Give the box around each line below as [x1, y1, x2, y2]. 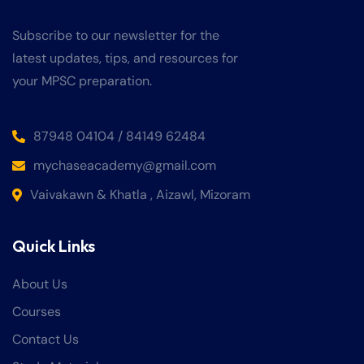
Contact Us [12, 331, 79, 349]
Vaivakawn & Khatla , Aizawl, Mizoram [30, 186, 250, 204]
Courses [12, 303, 61, 321]
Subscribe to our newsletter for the [12, 27, 219, 45]
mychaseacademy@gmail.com [33, 157, 216, 175]
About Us [12, 275, 67, 293]
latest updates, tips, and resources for [12, 50, 238, 67]
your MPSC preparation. [12, 72, 152, 90]
